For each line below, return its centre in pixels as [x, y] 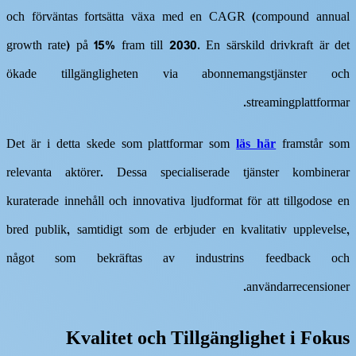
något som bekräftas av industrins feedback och [178, 260]
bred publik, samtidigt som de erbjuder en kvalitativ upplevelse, [178, 231]
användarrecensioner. [298, 288]
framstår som [313, 145]
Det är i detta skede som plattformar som [122, 145]
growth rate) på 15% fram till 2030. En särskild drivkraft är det [178, 47]
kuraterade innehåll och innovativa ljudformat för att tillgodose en [178, 203]
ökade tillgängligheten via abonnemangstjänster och [178, 75]
